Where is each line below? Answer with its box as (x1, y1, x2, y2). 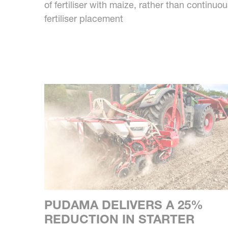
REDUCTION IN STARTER (44, 211, 194, 226)
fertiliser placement (44, 12, 123, 24)
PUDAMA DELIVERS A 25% (44, 197, 203, 212)
